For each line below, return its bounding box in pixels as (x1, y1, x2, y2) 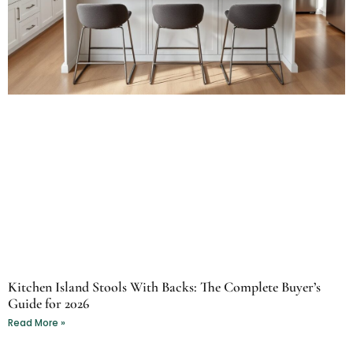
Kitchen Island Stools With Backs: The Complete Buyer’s (8, 277, 321, 295)
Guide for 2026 (8, 294, 89, 312)
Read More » (8, 315, 65, 329)
